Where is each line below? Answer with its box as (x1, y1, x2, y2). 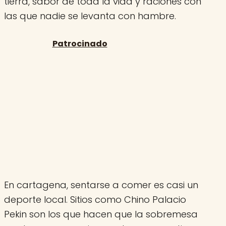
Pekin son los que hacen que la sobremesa (4, 207, 198, 220)
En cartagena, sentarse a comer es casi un (4, 178, 198, 191)
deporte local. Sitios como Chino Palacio (4, 193, 186, 206)
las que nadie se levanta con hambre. (4, 9, 176, 22)
